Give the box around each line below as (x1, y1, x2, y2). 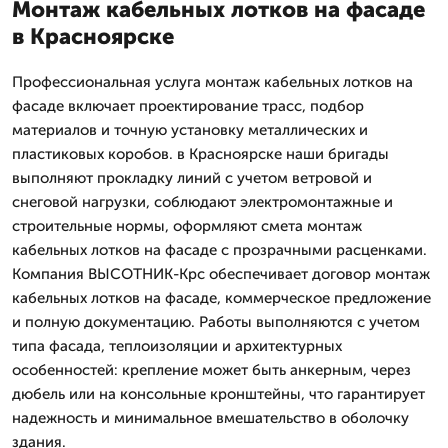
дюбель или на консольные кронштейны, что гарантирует (12, 385, 425, 403)
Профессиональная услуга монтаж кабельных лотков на (12, 73, 413, 91)
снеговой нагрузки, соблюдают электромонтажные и (12, 193, 393, 211)
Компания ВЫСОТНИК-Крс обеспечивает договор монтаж (12, 265, 430, 283)
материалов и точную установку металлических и (12, 121, 368, 139)
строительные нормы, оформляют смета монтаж (12, 217, 362, 235)
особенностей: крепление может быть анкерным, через (12, 361, 411, 379)
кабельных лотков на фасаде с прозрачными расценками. (12, 241, 427, 259)
